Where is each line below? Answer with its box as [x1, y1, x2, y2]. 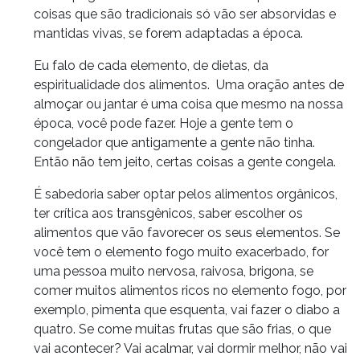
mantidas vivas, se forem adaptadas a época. [34, 25, 303, 41]
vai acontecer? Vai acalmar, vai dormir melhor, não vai [34, 340, 347, 356]
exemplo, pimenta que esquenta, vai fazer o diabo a [34, 301, 340, 317]
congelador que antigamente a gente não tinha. [34, 134, 315, 150]
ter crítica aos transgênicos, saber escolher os [34, 205, 303, 221]
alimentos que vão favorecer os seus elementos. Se [34, 224, 340, 240]
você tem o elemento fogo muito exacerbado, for [34, 243, 329, 260]
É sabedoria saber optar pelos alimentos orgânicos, [34, 186, 337, 202]
